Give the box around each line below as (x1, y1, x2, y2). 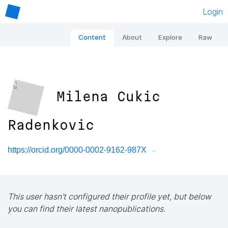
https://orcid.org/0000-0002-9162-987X (8, 146, 147, 155)
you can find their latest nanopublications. (8, 203, 165, 214)
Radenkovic (8, 118, 94, 133)
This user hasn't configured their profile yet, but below (8, 191, 211, 202)
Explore (158, 33, 182, 42)
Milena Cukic (56, 89, 161, 104)
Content (78, 33, 106, 42)
